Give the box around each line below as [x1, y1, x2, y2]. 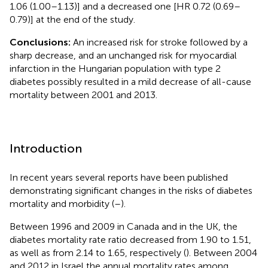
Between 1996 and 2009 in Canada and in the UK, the [10, 220, 237, 232]
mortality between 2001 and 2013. [10, 89, 157, 100]
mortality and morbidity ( [10, 197, 114, 209]
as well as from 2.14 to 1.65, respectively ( [10, 246, 186, 258]
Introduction [10, 141, 82, 156]
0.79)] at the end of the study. [10, 13, 135, 25]
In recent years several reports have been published [10, 171, 228, 183]
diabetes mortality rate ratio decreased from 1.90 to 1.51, [10, 233, 251, 245]
